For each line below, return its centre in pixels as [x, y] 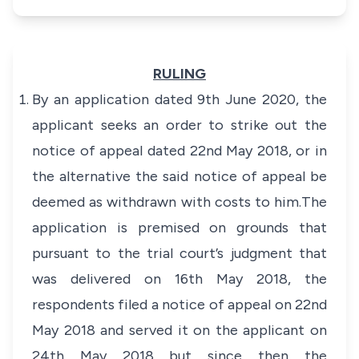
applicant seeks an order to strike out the [179, 125]
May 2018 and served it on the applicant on [179, 330]
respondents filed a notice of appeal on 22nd [179, 305]
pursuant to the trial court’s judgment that [179, 253]
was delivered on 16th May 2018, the [179, 279]
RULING [179, 74]
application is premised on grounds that [179, 228]
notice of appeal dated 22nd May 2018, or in [179, 151]
